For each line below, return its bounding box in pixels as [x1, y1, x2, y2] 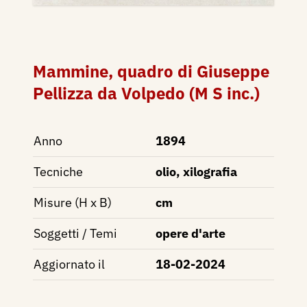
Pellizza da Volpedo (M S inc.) [33, 82, 260, 105]
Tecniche [34, 164, 83, 180]
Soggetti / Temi [34, 225, 117, 242]
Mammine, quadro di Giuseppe [33, 60, 269, 83]
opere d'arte [156, 225, 225, 242]
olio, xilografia [156, 164, 237, 180]
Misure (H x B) [34, 195, 112, 211]
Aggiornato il [34, 256, 105, 273]
